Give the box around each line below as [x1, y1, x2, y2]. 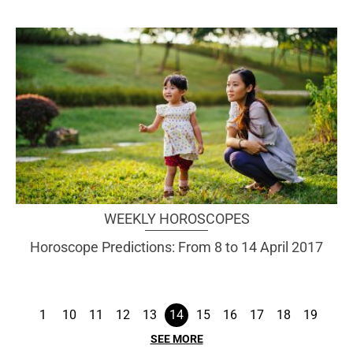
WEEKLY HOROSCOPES [103, 210, 250, 227]
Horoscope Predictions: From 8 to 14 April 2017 [30, 238, 323, 255]
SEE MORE [150, 332, 203, 345]
